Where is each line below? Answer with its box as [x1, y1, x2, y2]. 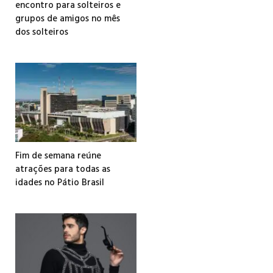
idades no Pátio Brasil [15, 175, 104, 191]
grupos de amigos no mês [15, 11, 120, 26]
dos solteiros [15, 24, 68, 40]
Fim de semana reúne [15, 149, 101, 164]
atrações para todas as [15, 162, 110, 177]
